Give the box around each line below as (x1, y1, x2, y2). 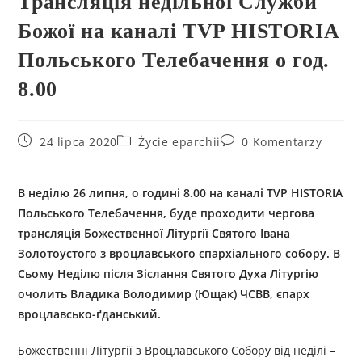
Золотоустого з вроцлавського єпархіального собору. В (18, 246, 341, 261)
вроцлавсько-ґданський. (18, 306, 162, 322)
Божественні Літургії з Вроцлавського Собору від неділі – (18, 343, 336, 358)
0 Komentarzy (242, 134, 322, 149)
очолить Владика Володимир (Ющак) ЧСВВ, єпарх (18, 286, 310, 301)
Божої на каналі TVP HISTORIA (18, 19, 340, 43)
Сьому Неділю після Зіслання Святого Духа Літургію (18, 266, 319, 281)
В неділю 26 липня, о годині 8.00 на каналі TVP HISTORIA (18, 185, 343, 200)
